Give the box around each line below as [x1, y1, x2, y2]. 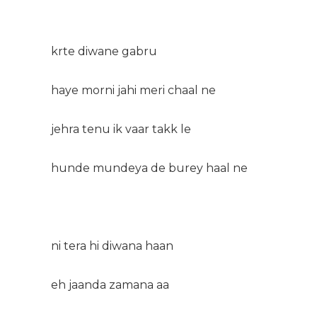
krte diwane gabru [51, 44, 157, 58]
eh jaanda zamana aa [51, 277, 169, 292]
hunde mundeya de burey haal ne [51, 161, 248, 175]
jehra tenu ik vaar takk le [51, 122, 191, 136]
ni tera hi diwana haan [51, 238, 173, 253]
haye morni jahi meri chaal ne [51, 83, 216, 97]
